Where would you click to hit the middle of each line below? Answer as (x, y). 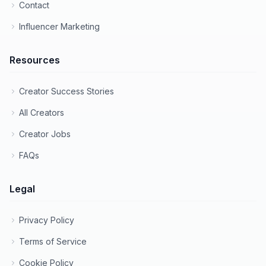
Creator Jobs (45, 134)
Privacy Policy (47, 220)
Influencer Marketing (59, 26)
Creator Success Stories (66, 91)
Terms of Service (53, 241)
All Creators (42, 113)
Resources (35, 60)
